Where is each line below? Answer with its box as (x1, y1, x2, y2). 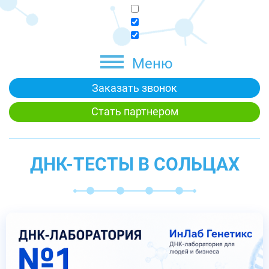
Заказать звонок (92, 81, 177, 94)
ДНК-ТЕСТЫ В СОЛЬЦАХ (29, 153, 240, 175)
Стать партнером (91, 105, 178, 118)
